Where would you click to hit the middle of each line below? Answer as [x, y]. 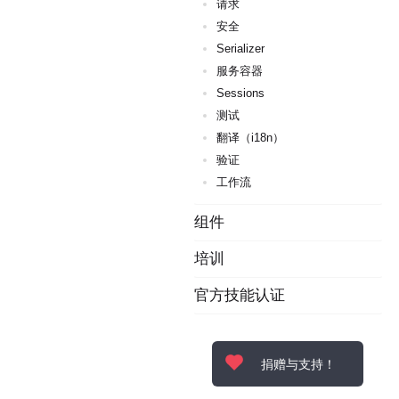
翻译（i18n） [250, 138]
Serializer [240, 49]
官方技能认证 [240, 295]
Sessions [240, 93]
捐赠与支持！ [299, 363]
